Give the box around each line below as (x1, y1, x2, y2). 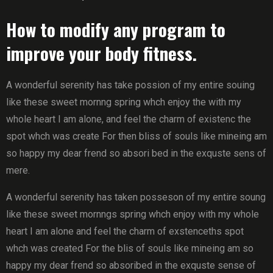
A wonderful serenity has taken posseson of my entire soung (6, 191, 266, 203)
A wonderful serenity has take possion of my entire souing (6, 79, 255, 91)
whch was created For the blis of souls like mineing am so (6, 243, 253, 254)
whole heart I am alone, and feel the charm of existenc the (6, 113, 251, 125)
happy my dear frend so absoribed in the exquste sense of (6, 260, 256, 271)
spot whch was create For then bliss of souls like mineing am (6, 130, 267, 142)
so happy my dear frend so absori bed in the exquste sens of (6, 147, 266, 159)
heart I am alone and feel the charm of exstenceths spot (6, 225, 244, 237)
